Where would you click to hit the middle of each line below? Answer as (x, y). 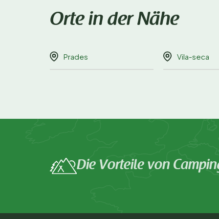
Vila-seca (193, 57)
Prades (76, 57)
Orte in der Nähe (114, 20)
